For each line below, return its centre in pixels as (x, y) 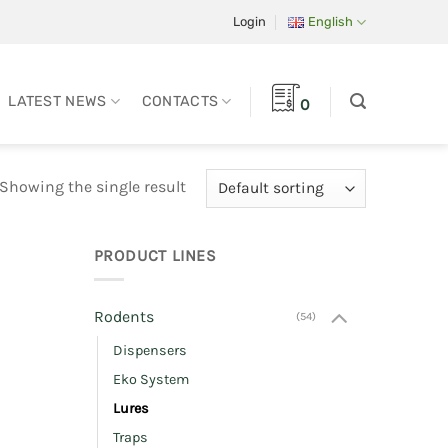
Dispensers (149, 351)
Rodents (123, 317)
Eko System (150, 380)
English (330, 21)
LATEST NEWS (57, 101)
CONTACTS (180, 101)
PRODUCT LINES (155, 255)
